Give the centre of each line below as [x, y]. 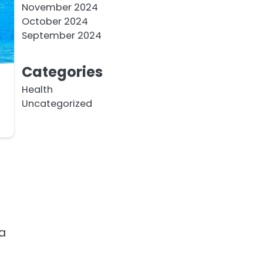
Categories [62, 72]
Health [37, 90]
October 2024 [55, 21]
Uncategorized [57, 104]
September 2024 [61, 36]
